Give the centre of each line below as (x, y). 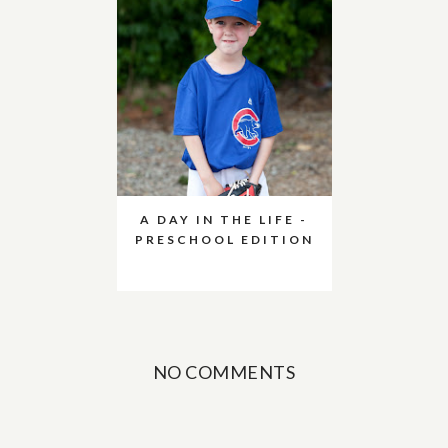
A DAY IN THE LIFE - (224, 219)
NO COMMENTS (224, 372)
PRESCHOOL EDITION (224, 239)
